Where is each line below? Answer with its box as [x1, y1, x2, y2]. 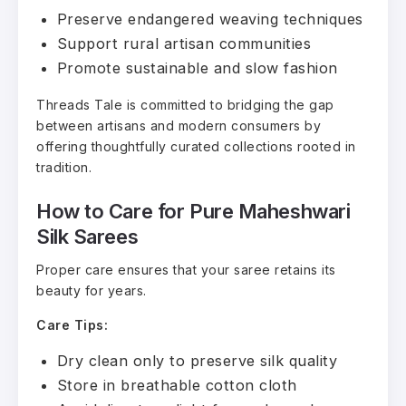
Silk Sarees [36, 224, 139, 248]
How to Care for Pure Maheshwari [36, 198, 351, 223]
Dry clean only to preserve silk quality [56, 352, 337, 371]
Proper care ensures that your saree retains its [36, 262, 336, 278]
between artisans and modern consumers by [36, 118, 321, 134]
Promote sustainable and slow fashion [56, 59, 338, 78]
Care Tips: [36, 317, 108, 333]
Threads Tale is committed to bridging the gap [36, 97, 334, 113]
